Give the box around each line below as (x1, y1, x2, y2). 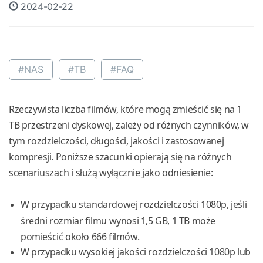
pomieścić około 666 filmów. (21, 230, 140, 242)
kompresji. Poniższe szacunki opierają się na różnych (9, 150, 232, 164)
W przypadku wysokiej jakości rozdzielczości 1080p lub (21, 245, 251, 259)
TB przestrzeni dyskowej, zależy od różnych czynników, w (9, 119, 249, 132)
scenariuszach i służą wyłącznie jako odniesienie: (9, 166, 213, 180)
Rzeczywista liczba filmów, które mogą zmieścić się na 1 (9, 103, 242, 116)
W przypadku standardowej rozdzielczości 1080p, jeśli (21, 198, 247, 211)
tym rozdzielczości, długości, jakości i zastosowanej (9, 134, 224, 148)
